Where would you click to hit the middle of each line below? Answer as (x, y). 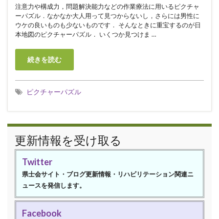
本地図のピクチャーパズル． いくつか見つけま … (86, 34)
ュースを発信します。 (54, 185)
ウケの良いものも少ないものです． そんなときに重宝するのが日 (108, 25)
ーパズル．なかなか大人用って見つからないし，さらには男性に (107, 16)
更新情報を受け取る (68, 140)
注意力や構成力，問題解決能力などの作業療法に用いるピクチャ (107, 7)
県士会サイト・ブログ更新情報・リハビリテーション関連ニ (108, 174)
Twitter (37, 162)
